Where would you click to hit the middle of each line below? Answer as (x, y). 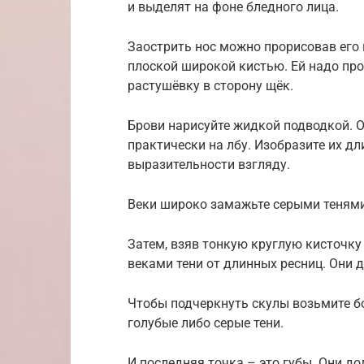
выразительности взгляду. (209, 164)
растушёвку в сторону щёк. (210, 85)
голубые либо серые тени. (206, 323)
